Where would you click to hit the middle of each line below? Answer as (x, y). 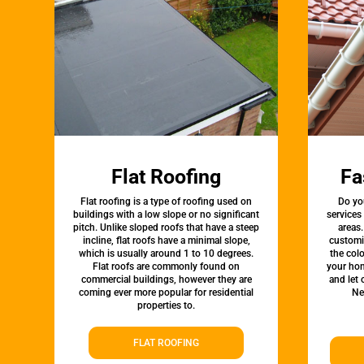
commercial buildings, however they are (166, 280)
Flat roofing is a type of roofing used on (167, 202)
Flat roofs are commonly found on (167, 267)
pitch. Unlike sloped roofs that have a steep (167, 228)
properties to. (167, 306)
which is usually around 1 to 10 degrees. (167, 254)
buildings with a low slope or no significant (167, 215)
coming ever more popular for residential (167, 293)
